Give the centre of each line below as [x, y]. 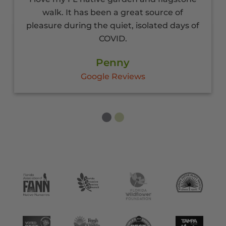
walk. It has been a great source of [113, 12]
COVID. [113, 39]
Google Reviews [113, 76]
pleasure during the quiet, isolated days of [113, 25]
